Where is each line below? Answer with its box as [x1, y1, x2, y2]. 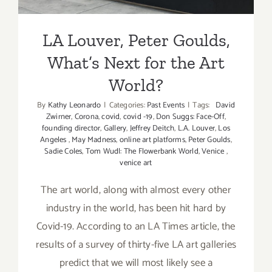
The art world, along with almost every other [41, 182, 231, 199]
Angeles [40, 134, 69, 147]
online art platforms [119, 134, 185, 147]
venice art [120, 157, 152, 170]
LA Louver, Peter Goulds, [42, 30, 230, 51]
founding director [41, 122, 101, 135]
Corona [74, 110, 98, 124]
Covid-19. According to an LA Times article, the [36, 218, 236, 236]
